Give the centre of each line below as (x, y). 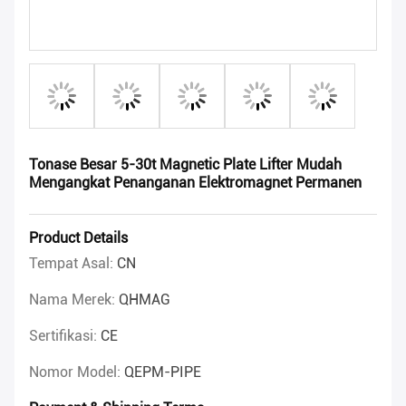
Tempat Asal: (73, 264)
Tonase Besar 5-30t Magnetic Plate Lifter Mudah (185, 165)
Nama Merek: (74, 300)
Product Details (78, 238)
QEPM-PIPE (163, 372)
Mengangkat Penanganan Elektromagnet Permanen (195, 183)
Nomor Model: (77, 372)
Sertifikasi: (65, 336)
